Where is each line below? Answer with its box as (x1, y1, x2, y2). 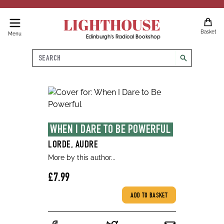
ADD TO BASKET (130, 192, 167, 199)
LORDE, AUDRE (48, 140, 98, 150)
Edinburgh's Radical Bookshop (85, 35, 160, 40)
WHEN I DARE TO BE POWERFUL (50, 124, 171, 136)
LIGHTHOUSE (63, 14, 160, 35)
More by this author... (48, 153, 115, 161)
